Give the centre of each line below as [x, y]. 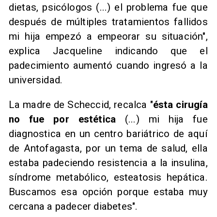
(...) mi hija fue [162, 119]
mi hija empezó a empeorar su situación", [108, 37]
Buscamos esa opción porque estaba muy [108, 192]
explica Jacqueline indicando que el [108, 51]
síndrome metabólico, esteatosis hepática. [108, 177]
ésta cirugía [180, 104]
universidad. [36, 80]
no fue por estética [62, 119]
